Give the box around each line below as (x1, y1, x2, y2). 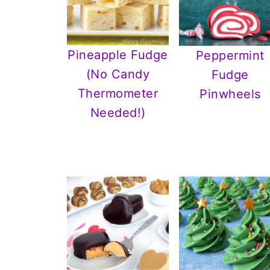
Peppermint (195, 48, 265, 63)
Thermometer (77, 86, 159, 101)
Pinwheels (199, 86, 261, 101)
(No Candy (86, 67, 150, 82)
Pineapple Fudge (67, 48, 168, 63)
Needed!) (90, 105, 146, 121)
